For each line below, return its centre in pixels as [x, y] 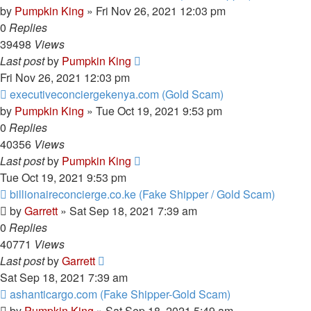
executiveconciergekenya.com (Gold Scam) [117, 94]
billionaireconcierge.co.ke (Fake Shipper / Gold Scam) [142, 194]
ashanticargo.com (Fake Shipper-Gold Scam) [120, 294]
